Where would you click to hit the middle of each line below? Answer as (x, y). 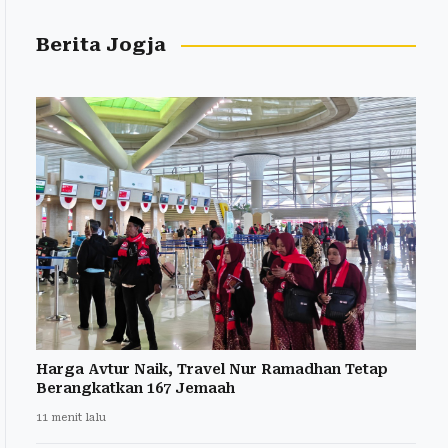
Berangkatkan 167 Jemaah (135, 388)
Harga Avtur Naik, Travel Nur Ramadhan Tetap (212, 369)
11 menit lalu (71, 418)
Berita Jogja (101, 45)
